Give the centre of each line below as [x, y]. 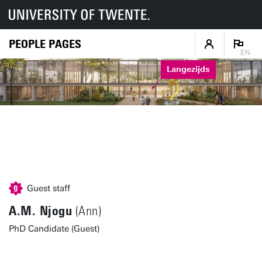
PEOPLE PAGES [45, 44]
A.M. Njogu [40, 211]
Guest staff [49, 188]
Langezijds [188, 70]
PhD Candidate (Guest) [54, 229]
